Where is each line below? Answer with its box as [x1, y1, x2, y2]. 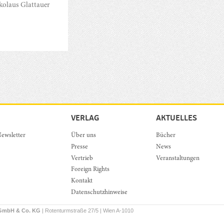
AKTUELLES [156, 112, 197, 123]
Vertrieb [70, 155, 93, 162]
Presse [70, 143, 88, 150]
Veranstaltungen [156, 155, 200, 162]
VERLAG [70, 112, 99, 123]
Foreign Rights [70, 166, 109, 173]
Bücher [156, 132, 176, 139]
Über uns [70, 132, 96, 139]
